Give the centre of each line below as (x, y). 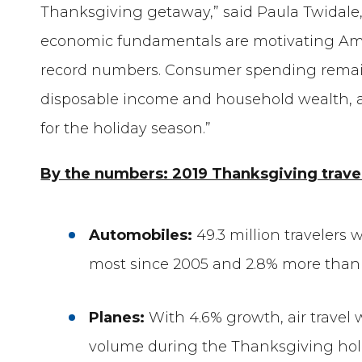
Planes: (119, 317)
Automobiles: (143, 235)
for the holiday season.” (126, 128)
